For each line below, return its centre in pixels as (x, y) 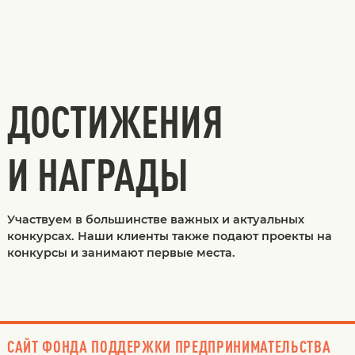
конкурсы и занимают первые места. (121, 253)
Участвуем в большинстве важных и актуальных (155, 220)
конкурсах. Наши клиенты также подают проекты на (169, 237)
